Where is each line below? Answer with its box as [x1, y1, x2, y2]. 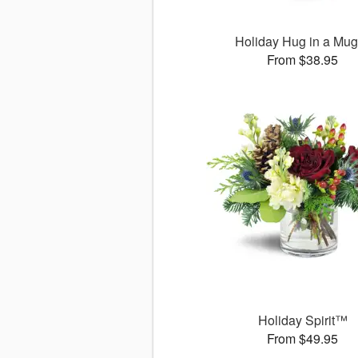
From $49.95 [267, 329, 339, 348]
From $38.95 [267, 50, 339, 70]
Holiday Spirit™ [257, 311, 348, 330]
